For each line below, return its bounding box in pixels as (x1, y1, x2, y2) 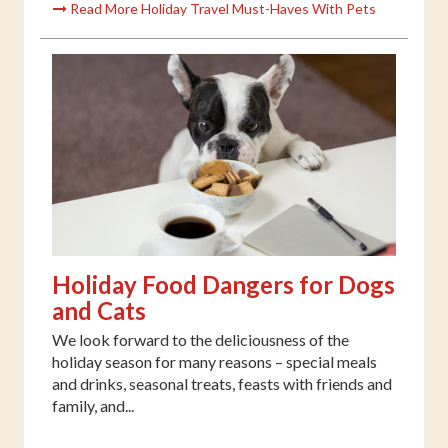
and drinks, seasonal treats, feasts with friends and (52, 373, 392, 393)
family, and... (52, 395, 134, 415)
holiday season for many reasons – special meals (52, 351, 377, 371)
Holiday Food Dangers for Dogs (52, 269, 395, 299)
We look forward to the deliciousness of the (52, 329, 349, 349)
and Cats (52, 295, 146, 325)
